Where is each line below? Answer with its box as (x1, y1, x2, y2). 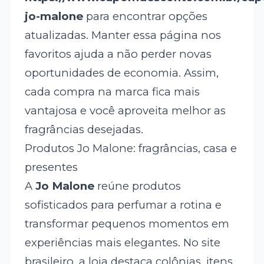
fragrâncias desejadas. (24, 123, 143, 137)
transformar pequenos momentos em (24, 217, 229, 231)
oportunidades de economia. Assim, (24, 66, 219, 80)
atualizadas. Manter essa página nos (24, 28, 221, 42)
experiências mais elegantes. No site (24, 236, 220, 250)
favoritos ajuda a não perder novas (24, 47, 212, 61)
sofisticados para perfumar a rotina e (24, 198, 222, 212)
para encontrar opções (82, 9, 207, 24)
